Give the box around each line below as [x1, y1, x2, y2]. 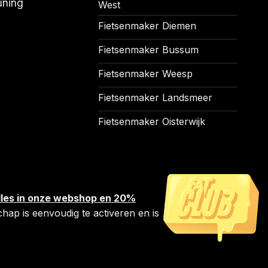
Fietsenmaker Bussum [98, 44, 199, 56]
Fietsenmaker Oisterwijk [98, 115, 205, 128]
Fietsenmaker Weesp [98, 68, 193, 80]
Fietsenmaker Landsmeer [98, 92, 212, 104]
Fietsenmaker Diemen [98, 20, 196, 32]
